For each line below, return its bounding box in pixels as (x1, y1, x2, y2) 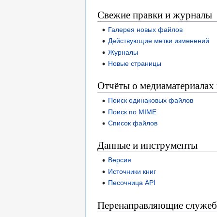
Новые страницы (108, 60, 162, 68)
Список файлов (108, 119, 158, 127)
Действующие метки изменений (108, 37, 210, 45)
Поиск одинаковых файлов (108, 96, 194, 105)
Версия (108, 156, 132, 164)
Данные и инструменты (97, 138, 198, 152)
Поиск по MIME (108, 108, 157, 116)
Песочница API (108, 179, 156, 187)
